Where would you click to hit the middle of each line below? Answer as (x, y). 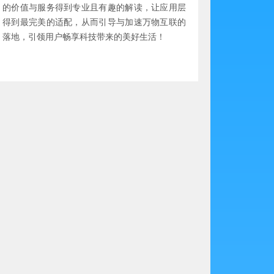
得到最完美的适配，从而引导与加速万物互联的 (94, 22)
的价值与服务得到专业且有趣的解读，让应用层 (94, 7)
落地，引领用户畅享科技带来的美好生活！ (84, 37)
